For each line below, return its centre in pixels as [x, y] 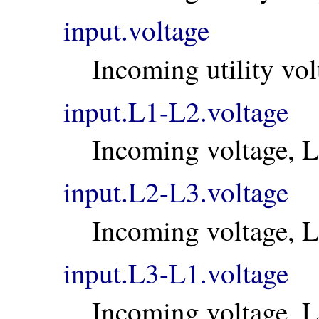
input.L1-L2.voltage [176, 111]
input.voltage [136, 30]
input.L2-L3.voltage [176, 192]
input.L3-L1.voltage [176, 273]
